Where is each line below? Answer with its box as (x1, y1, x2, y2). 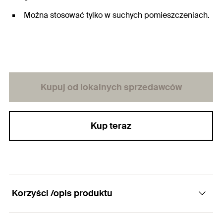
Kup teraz (91, 120, 131, 132)
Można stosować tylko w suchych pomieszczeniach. (24, 10, 210, 20)
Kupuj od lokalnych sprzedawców (40, 81, 182, 93)
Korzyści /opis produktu (12, 187, 112, 199)
